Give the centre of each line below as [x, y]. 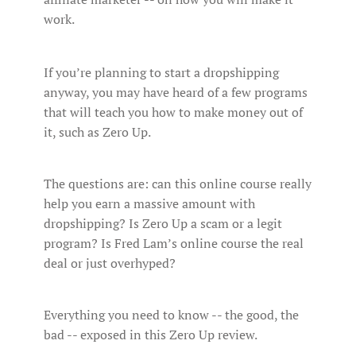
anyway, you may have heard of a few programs [176, 92]
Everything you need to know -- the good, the [171, 314]
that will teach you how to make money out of [173, 112]
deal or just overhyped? [110, 263]
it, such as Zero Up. [97, 132]
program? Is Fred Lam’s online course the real [174, 243]
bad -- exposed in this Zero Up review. [151, 334]
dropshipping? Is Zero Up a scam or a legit [163, 223]
